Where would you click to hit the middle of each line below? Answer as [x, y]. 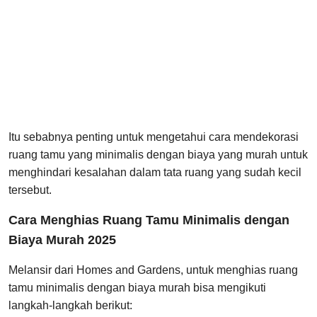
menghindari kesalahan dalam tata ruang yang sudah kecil [155, 173]
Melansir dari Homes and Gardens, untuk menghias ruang [153, 270]
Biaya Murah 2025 [62, 240]
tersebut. [30, 190]
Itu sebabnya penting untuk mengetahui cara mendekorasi [154, 137]
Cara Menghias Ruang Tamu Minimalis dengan [149, 220]
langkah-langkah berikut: [70, 306]
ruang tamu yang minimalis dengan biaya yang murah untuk [158, 155]
